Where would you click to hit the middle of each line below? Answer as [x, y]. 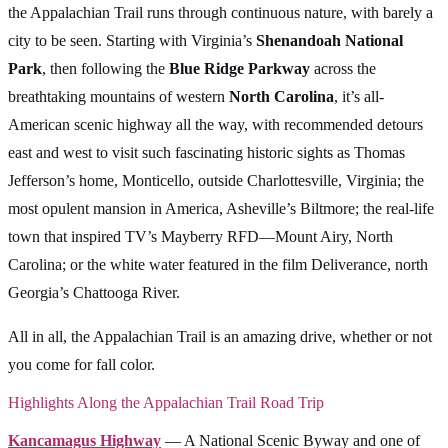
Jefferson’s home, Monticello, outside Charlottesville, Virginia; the [216, 180]
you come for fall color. [81, 364]
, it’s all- [359, 96]
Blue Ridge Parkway [239, 68]
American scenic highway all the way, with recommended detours [215, 124]
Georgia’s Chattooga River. [94, 292]
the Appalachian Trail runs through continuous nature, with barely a [220, 12]
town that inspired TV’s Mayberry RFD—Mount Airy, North [200, 236]
